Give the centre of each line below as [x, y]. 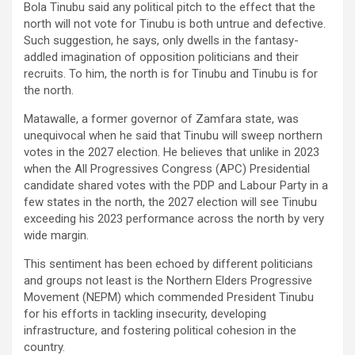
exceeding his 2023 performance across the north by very [174, 219]
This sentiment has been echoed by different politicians [168, 264]
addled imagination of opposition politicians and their [161, 57]
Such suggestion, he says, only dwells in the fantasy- [161, 41]
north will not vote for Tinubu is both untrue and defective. [175, 24]
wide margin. [56, 236]
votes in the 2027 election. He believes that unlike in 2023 [172, 153]
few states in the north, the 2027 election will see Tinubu [170, 202]
